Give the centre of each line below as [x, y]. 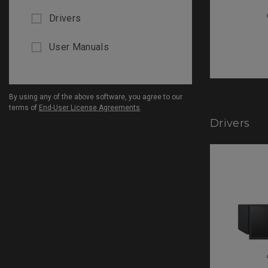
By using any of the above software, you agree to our [96, 97]
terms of [24, 107]
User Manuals [79, 47]
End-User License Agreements [89, 107]
